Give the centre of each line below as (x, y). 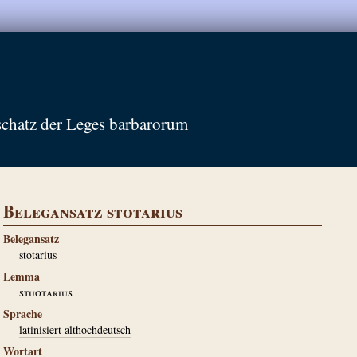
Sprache (23, 314)
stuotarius (46, 292)
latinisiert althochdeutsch (75, 330)
